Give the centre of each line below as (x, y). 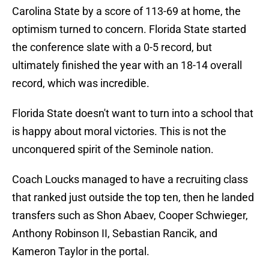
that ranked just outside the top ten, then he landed (133, 198)
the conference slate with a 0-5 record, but (112, 47)
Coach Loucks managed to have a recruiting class (130, 180)
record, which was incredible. (81, 83)
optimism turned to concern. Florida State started (129, 29)
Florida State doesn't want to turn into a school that (133, 113)
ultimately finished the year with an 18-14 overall (127, 65)
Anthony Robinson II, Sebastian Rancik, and (115, 234)
